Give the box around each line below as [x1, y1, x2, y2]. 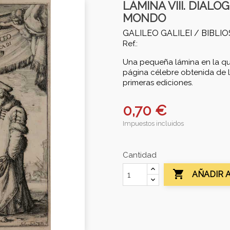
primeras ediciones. [123, 78, 193, 88]
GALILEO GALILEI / [123, 28, 201, 39]
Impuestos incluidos [123, 120, 184, 128]
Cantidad [123, 150, 157, 160]
